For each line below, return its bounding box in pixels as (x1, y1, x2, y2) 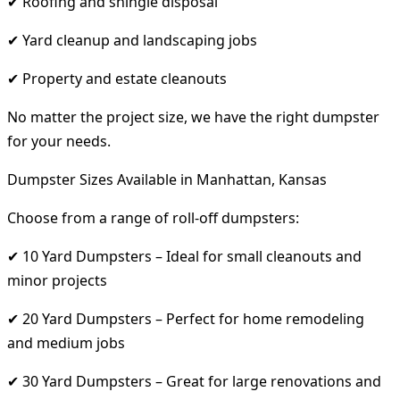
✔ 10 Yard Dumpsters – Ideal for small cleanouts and (7, 246, 362, 266)
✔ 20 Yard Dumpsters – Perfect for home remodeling (7, 308, 364, 329)
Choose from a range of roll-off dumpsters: (7, 207, 299, 228)
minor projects (7, 270, 107, 290)
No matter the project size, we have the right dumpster (7, 106, 379, 127)
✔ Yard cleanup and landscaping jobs (7, 29, 257, 50)
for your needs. (7, 130, 111, 151)
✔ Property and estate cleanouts (7, 68, 227, 88)
